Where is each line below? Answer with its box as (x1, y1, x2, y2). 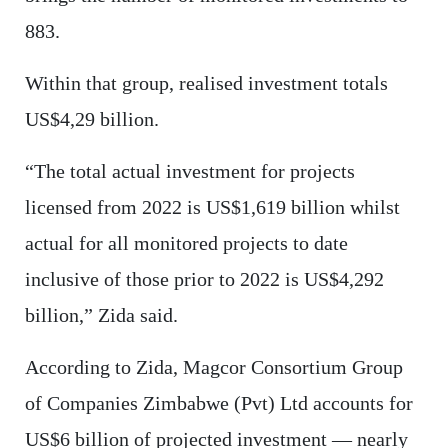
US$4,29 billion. (24, 108, 159, 131)
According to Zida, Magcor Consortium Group (24, 356, 403, 379)
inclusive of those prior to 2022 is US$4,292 (24, 268, 384, 291)
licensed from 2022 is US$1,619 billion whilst (24, 196, 400, 219)
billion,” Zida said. (24, 304, 178, 327)
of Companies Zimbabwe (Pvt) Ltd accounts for (24, 392, 413, 415)
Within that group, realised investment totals (24, 72, 388, 95)
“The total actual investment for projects (24, 160, 355, 183)
